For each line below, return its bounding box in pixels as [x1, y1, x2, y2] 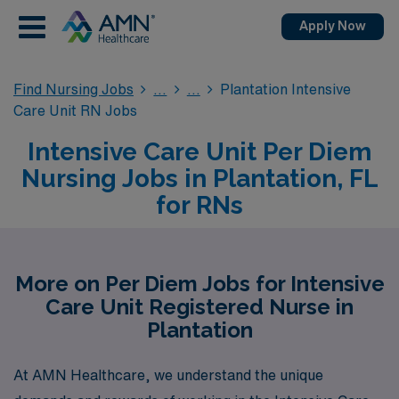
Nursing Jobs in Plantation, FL [20, 164, 379, 193]
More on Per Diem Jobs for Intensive [14, 271, 385, 297]
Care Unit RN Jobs [13, 103, 137, 118]
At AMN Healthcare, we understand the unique [13, 367, 323, 382]
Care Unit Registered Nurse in [45, 294, 354, 320]
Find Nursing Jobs [13, 82, 134, 96]
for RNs [156, 191, 243, 220]
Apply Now [299, 20, 366, 32]
